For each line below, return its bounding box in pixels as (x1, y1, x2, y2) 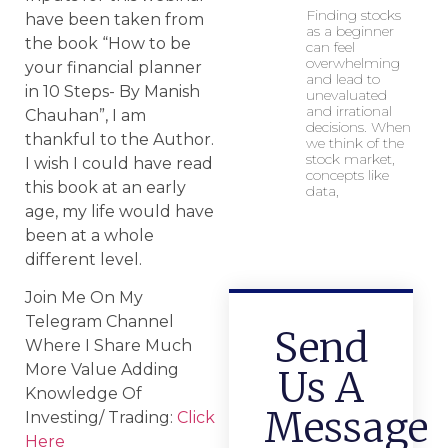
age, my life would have (25, 202, 214, 222)
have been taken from (25, 10, 204, 30)
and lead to (305, 70, 380, 88)
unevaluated (305, 86, 387, 104)
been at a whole (25, 226, 154, 246)
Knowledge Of (25, 384, 142, 404)
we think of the (305, 134, 404, 152)
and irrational (305, 102, 392, 120)
